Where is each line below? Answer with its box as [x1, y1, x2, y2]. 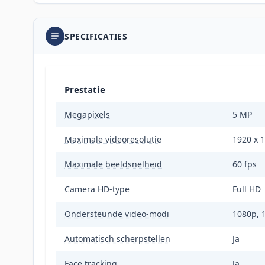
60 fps [232, 159, 257, 170]
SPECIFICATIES [64, 30, 128, 42]
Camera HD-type [64, 183, 130, 195]
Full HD [232, 183, 261, 195]
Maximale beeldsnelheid [64, 159, 162, 170]
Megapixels [64, 109, 110, 121]
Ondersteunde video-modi [64, 208, 169, 220]
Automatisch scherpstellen [64, 233, 170, 245]
